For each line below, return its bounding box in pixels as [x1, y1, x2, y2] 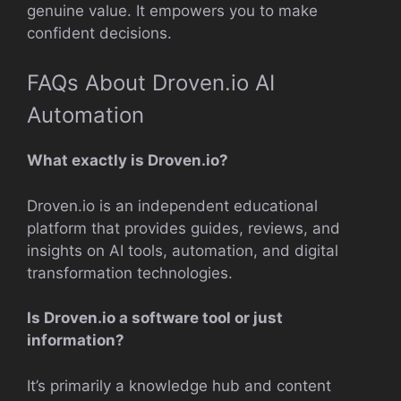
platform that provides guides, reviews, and [27, 218, 340, 237]
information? [27, 331, 124, 349]
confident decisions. [27, 23, 172, 42]
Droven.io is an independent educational [27, 196, 318, 215]
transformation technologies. [27, 263, 233, 282]
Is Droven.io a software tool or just [27, 309, 283, 327]
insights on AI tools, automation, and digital [27, 241, 338, 260]
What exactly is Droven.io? [27, 151, 228, 169]
